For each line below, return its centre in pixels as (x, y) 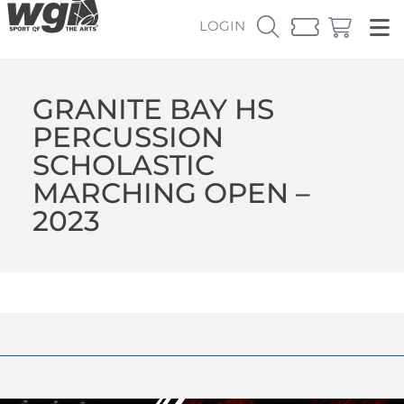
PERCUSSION (128, 137)
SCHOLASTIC (123, 165)
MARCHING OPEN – (171, 193)
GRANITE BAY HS (153, 109)
